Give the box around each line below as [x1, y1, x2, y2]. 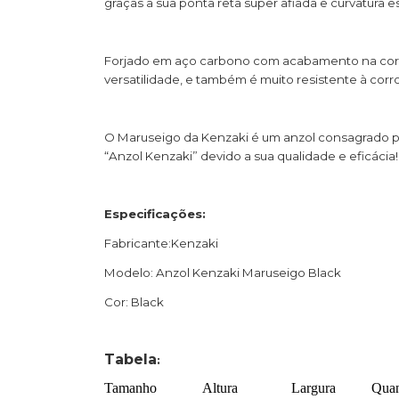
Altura [196, 379, 238, 395]
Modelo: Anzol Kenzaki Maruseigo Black [104, 265, 341, 280]
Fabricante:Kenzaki [104, 235, 218, 250]
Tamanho [104, 379, 157, 395]
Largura [273, 379, 336, 395]
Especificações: [104, 206, 206, 221]
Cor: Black [104, 294, 164, 309]
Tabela [104, 350, 157, 368]
